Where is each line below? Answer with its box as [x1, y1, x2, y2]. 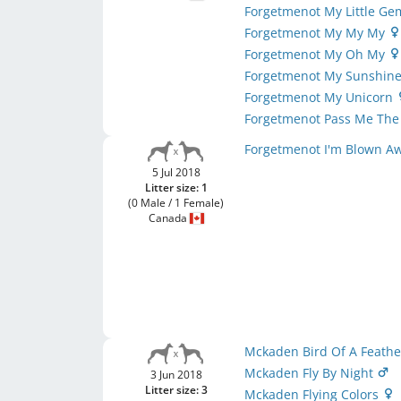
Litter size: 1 [144, 180, 208, 195]
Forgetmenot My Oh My [244, 46, 389, 63]
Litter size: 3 [144, 382, 208, 397]
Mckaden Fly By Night [244, 364, 378, 381]
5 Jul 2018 [151, 165, 200, 180]
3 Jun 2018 [149, 367, 202, 382]
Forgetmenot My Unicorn [244, 89, 397, 106]
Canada [148, 210, 190, 226]
